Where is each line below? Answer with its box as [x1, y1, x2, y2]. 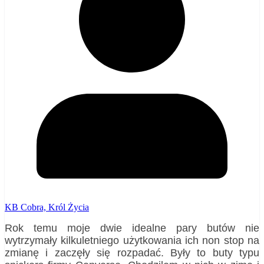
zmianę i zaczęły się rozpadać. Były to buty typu [5, 246, 259, 259]
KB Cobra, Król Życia [5, 202, 89, 212]
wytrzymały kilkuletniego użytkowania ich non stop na [5, 234, 259, 246]
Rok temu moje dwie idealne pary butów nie [5, 222, 259, 234]
